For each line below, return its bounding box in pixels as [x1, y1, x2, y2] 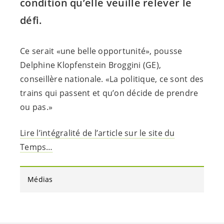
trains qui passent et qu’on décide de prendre [20, 87, 198, 99]
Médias [27, 174, 53, 184]
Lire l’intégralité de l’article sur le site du [20, 127, 175, 139]
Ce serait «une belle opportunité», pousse [20, 45, 182, 57]
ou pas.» [20, 101, 52, 113]
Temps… [20, 141, 53, 153]
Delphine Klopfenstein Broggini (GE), [20, 59, 161, 71]
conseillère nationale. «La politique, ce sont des [20, 73, 204, 85]
